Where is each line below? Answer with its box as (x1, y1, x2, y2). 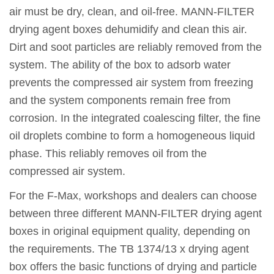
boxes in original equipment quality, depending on (9, 225, 250, 238)
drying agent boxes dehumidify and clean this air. (9, 23, 247, 36)
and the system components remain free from (9, 94, 231, 107)
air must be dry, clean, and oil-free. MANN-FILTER (9, 6, 254, 18)
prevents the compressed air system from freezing (9, 76, 253, 89)
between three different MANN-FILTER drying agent (9, 207, 262, 220)
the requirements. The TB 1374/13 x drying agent (9, 243, 249, 256)
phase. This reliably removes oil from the (9, 147, 207, 160)
